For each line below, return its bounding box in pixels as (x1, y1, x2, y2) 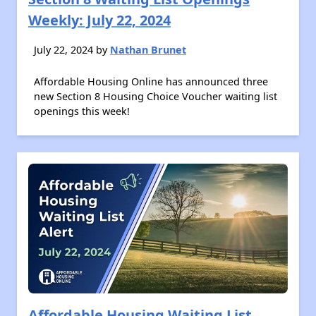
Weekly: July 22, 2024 (28, 11, 171, 30)
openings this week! (34, 104, 130, 118)
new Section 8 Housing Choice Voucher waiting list (34, 90, 277, 103)
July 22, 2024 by (34, 43, 110, 56)
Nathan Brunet (110, 43, 186, 56)
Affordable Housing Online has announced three (34, 75, 268, 88)
